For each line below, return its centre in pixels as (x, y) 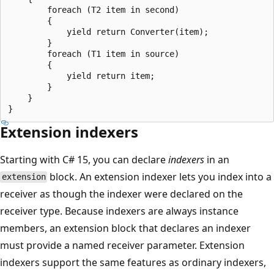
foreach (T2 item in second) (94, 9)
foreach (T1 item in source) (94, 54)
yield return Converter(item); (108, 31)
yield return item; (81, 76)
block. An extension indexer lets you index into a (160, 176)
